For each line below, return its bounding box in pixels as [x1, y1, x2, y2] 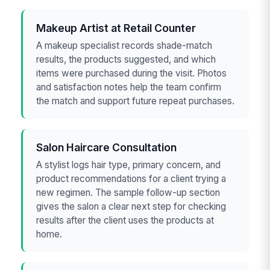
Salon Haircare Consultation [36, 140, 177, 154]
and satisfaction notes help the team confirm [36, 81, 222, 93]
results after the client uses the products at [36, 215, 215, 227]
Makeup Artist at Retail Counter [36, 21, 196, 34]
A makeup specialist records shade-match [36, 40, 213, 52]
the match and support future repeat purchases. [36, 95, 235, 107]
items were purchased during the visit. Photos [36, 67, 227, 80]
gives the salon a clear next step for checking [36, 201, 227, 213]
